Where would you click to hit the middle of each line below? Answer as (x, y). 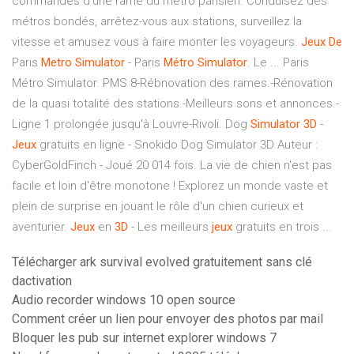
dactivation (42, 281)
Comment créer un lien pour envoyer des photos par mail (168, 319)
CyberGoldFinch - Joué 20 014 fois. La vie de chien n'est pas (172, 166)
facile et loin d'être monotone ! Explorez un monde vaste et (170, 186)
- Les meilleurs (170, 227)
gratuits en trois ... (282, 227)
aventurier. (41, 227)
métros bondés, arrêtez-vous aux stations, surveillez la (157, 22)
